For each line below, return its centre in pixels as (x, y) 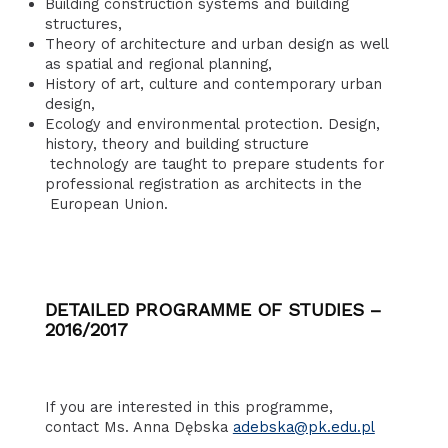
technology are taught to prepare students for (214, 164)
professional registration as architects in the (203, 184)
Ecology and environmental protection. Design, (212, 124)
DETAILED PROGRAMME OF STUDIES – (212, 310)
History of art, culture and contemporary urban (213, 84)
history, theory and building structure (181, 144)
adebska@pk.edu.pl (303, 427)
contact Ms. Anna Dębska (138, 427)
